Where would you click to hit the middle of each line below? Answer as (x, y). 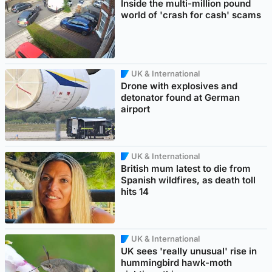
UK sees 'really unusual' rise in (189, 251)
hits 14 (135, 192)
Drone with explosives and (179, 86)
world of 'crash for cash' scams (191, 15)
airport (136, 109)
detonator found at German (181, 98)
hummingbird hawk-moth (177, 263)
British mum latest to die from (186, 169)
